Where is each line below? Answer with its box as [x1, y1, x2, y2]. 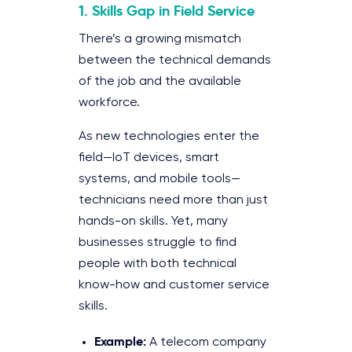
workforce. [79, 96, 140, 109]
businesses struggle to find [79, 236, 236, 249]
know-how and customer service [79, 278, 269, 291]
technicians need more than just [79, 193, 268, 207]
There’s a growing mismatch [79, 32, 241, 46]
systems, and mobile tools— [79, 172, 240, 185]
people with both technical [79, 257, 236, 270]
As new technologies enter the [79, 130, 259, 143]
